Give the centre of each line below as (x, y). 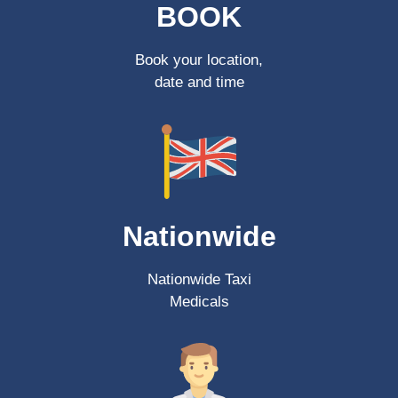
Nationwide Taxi (199, 279)
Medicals (199, 301)
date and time (199, 83)
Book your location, (199, 60)
